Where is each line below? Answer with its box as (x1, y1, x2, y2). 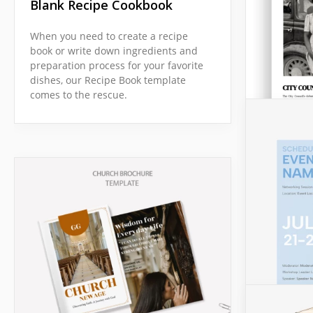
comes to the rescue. (30, 88, 127, 102)
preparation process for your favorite (30, 59, 203, 73)
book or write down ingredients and (30, 44, 198, 58)
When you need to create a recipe (30, 29, 188, 43)
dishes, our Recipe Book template (30, 73, 186, 87)
